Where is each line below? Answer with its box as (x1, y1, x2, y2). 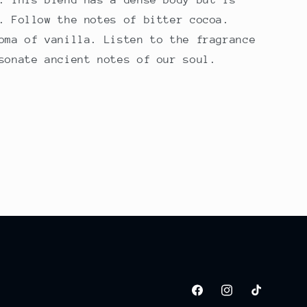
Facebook (189, 292, 237, 304)
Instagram (219, 292, 273, 304)
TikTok (248, 292, 284, 304)
